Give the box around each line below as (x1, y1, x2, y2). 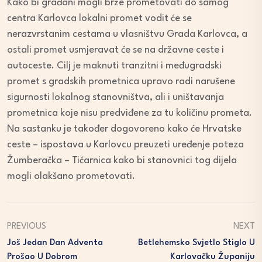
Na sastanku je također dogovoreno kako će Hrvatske (7, 124, 242, 135)
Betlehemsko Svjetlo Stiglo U (138, 239, 255, 248)
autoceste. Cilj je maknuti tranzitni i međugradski (7, 61, 222, 71)
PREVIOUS (7, 222, 46, 232)
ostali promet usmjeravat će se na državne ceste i (7, 45, 224, 56)
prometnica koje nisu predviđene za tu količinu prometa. (7, 108, 252, 119)
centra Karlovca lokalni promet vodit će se (7, 13, 192, 24)
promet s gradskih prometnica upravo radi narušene (7, 77, 235, 87)
